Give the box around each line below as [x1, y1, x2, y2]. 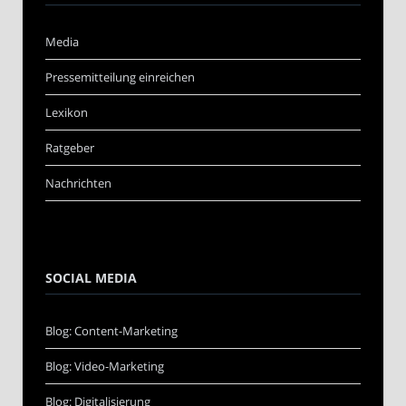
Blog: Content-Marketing [45, 322, 178, 339]
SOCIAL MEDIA [45, 268, 137, 286]
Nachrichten [45, 174, 111, 191]
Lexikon [45, 103, 88, 121]
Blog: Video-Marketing [45, 357, 164, 374]
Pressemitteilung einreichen [45, 68, 195, 85]
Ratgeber [45, 139, 94, 156]
